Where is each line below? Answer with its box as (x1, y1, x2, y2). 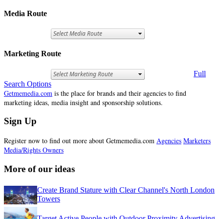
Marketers (183, 136, 211, 146)
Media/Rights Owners (4, 145, 64, 155)
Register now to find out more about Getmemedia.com (4, 136, 156, 146)
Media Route (4, 9, 47, 18)
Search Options (4, 79, 51, 88)
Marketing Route (4, 49, 61, 58)
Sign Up (4, 116, 37, 127)
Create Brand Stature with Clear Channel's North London (37, 186, 215, 195)
